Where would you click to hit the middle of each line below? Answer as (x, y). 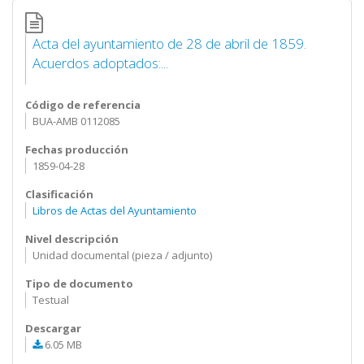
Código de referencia (83, 105)
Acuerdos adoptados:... (100, 63)
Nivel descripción (72, 239)
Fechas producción (77, 149)
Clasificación (59, 194)
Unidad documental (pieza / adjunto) (122, 255)
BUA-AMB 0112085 (76, 121)
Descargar (53, 328)
